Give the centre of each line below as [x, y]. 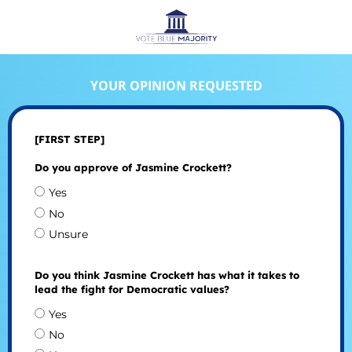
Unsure [68, 234]
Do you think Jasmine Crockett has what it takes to [167, 275]
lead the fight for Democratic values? [132, 289]
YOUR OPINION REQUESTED [176, 85]
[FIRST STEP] [69, 139]
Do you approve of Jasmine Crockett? [133, 168]
